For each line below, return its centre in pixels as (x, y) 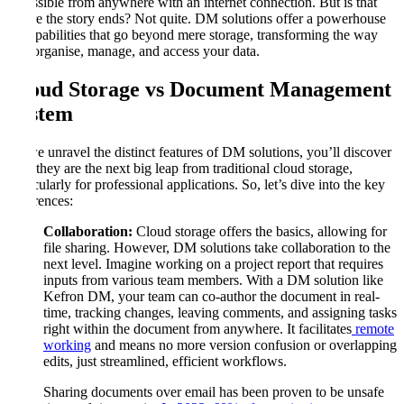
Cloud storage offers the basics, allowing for (262, 231)
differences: (40, 200)
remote (373, 328)
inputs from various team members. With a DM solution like (213, 280)
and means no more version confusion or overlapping (244, 344)
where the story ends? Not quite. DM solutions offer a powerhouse (197, 18)
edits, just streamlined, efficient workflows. (165, 361)
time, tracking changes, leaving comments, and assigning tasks (220, 312)
